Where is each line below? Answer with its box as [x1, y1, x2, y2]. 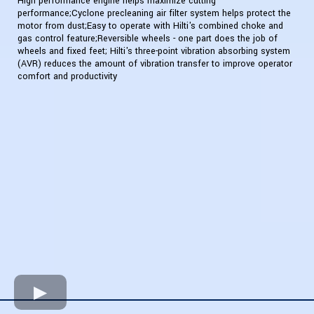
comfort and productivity [18, 69, 117, 83]
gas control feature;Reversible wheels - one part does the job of [18, 32, 278, 45]
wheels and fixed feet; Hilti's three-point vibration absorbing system [18, 44, 290, 57]
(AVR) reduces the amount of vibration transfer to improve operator [18, 57, 292, 70]
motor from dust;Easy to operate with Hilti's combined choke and [18, 19, 283, 32]
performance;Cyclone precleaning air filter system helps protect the [18, 6, 291, 20]
